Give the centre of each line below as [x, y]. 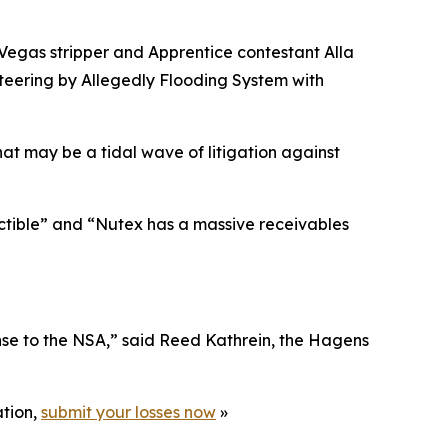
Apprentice [190, 52]
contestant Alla [293, 52]
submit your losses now [128, 412]
